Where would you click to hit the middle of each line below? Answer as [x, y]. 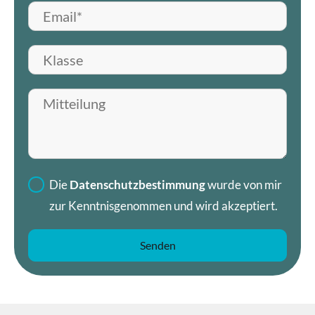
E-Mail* [47, 13]
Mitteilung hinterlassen [86, 100]
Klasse [44, 56]
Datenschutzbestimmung [137, 185]
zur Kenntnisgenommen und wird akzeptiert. [163, 206]
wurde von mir [244, 185]
